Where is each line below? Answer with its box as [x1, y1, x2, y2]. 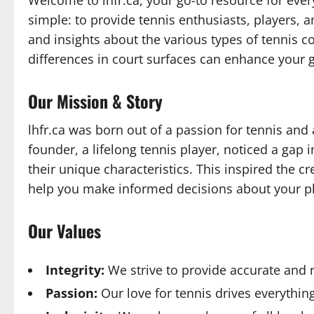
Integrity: [46, 261, 104, 278]
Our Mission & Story [28, 88, 163, 114]
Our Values [28, 218, 101, 243]
